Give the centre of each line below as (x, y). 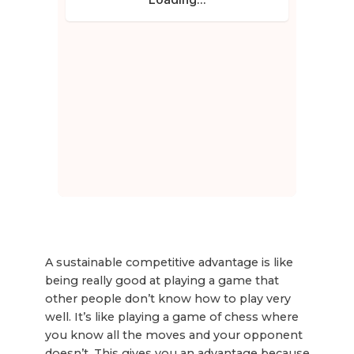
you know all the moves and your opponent (173, 335)
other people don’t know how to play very (168, 298)
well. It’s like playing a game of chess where (171, 316)
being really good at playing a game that (162, 280)
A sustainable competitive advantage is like (169, 262)
